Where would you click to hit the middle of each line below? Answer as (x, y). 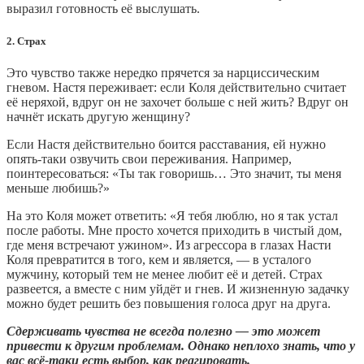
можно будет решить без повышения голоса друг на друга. (169, 303)
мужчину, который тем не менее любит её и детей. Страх (165, 274)
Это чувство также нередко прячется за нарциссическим (163, 72)
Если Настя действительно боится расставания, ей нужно (166, 144)
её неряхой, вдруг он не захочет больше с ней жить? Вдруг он (178, 102)
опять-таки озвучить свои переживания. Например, (149, 158)
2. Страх (26, 41)
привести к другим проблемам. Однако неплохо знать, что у (181, 345)
